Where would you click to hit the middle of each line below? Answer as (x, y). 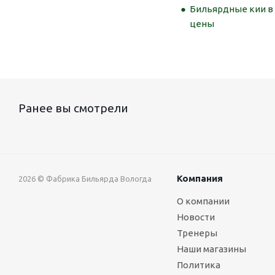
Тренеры (197, 233)
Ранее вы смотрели (73, 108)
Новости (196, 217)
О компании (203, 201)
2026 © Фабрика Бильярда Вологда (85, 179)
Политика (199, 265)
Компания (200, 178)
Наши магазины (211, 249)
